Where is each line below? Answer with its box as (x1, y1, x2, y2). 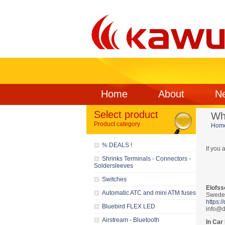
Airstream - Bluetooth (102, 216, 159, 223)
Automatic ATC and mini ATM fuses (102, 189, 196, 196)
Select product (94, 109, 158, 120)
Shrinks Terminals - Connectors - (102, 155, 191, 162)
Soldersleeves (94, 162, 133, 169)
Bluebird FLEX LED (102, 203, 155, 210)
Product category (94, 121, 140, 128)
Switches (102, 176, 127, 183)
